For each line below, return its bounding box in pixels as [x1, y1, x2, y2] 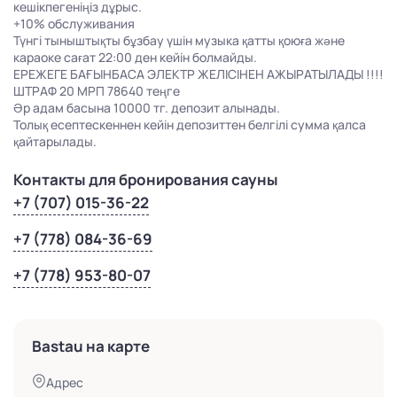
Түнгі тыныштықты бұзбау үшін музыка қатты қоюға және [13, 32, 345, 50]
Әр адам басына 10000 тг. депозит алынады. [13, 99, 280, 117]
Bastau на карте [32, 336, 150, 357]
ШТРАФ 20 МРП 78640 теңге [13, 82, 180, 100]
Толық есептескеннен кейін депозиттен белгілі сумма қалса [13, 116, 366, 134]
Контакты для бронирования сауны [13, 169, 278, 191]
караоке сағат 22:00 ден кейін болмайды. [13, 49, 257, 66]
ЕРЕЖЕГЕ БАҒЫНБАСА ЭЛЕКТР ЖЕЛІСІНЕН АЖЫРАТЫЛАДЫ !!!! [13, 66, 384, 83]
